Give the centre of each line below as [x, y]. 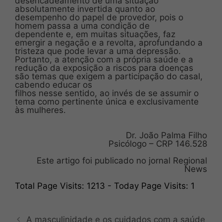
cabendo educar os [54, 84]
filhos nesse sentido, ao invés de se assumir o [107, 93]
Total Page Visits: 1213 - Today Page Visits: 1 [105, 186]
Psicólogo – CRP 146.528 [158, 143]
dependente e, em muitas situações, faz [95, 34]
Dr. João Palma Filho [166, 135]
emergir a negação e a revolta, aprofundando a [109, 42]
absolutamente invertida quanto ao [85, 9]
